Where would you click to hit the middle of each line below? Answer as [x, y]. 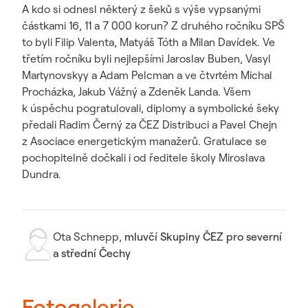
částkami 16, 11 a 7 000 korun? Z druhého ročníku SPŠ [153, 25]
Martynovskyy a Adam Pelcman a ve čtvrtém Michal [147, 75]
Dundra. [42, 174]
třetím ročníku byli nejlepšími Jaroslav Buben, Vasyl [146, 58]
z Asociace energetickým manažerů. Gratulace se [144, 141]
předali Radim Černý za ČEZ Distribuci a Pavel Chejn [150, 124]
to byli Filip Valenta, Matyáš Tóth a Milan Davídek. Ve [148, 42]
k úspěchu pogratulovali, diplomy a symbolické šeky [151, 108]
